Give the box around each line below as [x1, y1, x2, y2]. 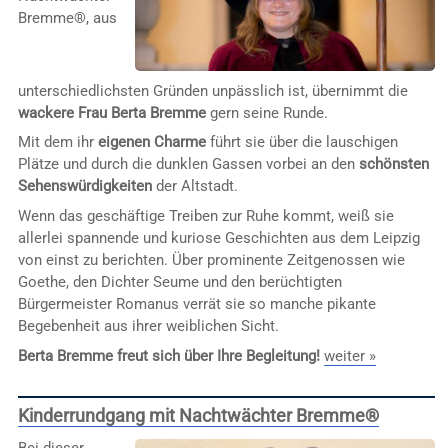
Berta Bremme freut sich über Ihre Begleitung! [17, 346, 320, 365]
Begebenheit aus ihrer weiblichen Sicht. [17, 316, 279, 335]
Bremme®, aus [17, 9, 117, 28]
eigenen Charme [97, 133, 206, 152]
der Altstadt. [151, 177, 238, 196]
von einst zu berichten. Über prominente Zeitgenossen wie [17, 250, 405, 269]
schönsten [358, 155, 429, 174]
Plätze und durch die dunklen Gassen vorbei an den [17, 155, 359, 174]
